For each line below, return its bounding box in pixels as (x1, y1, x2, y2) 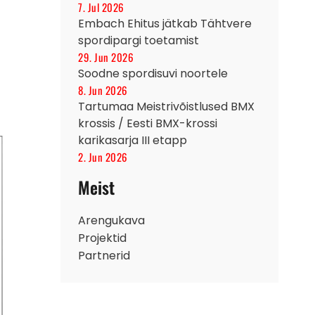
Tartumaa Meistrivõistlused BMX (78, 98, 255, 115)
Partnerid (78, 247, 130, 264)
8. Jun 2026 (78, 82, 128, 98)
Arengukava (78, 212, 145, 229)
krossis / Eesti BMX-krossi (78, 115, 217, 131)
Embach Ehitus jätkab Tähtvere (78, 15, 252, 32)
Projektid (78, 230, 127, 247)
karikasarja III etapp (78, 131, 187, 148)
